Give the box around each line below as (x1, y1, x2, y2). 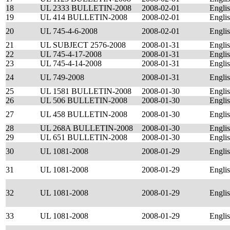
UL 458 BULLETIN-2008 (40, 110, 127, 119)
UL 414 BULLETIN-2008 (40, 13, 127, 22)
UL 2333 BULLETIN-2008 (40, 4, 131, 12)
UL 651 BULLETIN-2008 (40, 133, 127, 142)
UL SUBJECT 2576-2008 (40, 41, 126, 49)
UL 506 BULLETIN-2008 (40, 96, 127, 105)
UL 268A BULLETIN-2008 (40, 124, 133, 132)
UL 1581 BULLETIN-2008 (40, 87, 131, 95)
